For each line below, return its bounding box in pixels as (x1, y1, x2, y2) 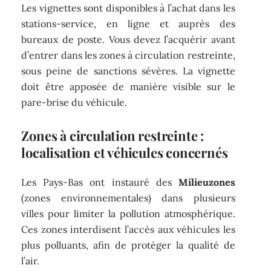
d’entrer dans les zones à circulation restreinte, (21, 48, 235, 61)
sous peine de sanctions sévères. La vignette (21, 64, 235, 77)
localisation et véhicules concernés (21, 143, 228, 162)
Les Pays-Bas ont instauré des (21, 176, 178, 189)
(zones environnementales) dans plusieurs (21, 192, 235, 204)
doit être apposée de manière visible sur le (21, 80, 235, 93)
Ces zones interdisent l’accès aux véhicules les (21, 223, 235, 236)
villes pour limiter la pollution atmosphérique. (21, 207, 235, 220)
